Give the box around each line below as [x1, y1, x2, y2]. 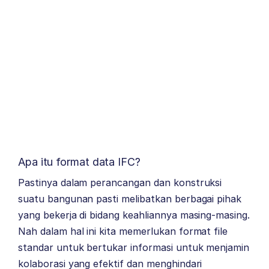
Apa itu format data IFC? [18, 155, 141, 168]
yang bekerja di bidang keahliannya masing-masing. [18, 208, 250, 221]
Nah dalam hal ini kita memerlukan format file [18, 225, 228, 237]
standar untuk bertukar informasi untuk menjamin [18, 241, 250, 253]
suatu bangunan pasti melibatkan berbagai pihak [18, 192, 242, 205]
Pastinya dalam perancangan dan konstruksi [18, 176, 222, 189]
